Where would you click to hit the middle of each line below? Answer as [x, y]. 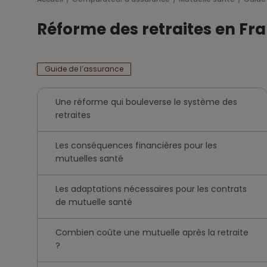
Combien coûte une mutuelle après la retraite [152, 232]
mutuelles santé [89, 159]
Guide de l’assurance [84, 69]
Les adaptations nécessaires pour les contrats [151, 189]
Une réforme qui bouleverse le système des [146, 102]
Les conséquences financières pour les [136, 145]
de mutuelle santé [94, 202]
